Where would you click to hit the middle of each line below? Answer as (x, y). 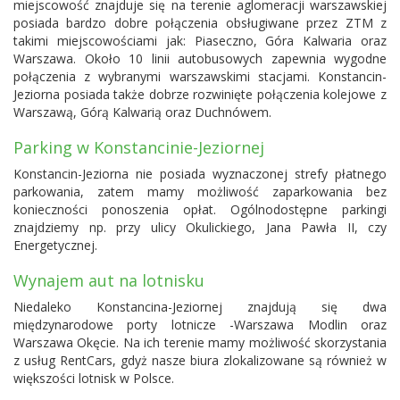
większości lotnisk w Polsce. (94, 378)
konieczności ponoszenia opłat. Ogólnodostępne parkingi (200, 209)
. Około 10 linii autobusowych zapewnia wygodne (230, 58)
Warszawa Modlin (291, 324)
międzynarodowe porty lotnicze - (124, 324)
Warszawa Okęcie (65, 342)
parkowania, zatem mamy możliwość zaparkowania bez (200, 191)
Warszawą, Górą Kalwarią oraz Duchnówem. (142, 112)
